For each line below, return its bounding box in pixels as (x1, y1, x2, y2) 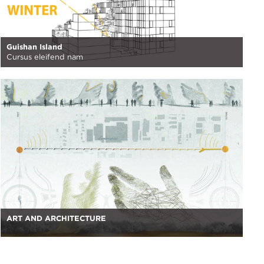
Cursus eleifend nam (6, 52, 83, 61)
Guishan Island (6, 42, 62, 52)
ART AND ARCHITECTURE (6, 213, 106, 223)
